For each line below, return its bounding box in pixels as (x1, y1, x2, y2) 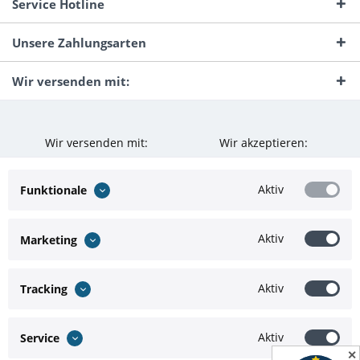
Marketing (20, 231, 77, 247)
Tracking (20, 280, 67, 297)
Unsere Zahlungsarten (12, 35, 146, 51)
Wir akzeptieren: (219, 135, 308, 151)
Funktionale (20, 182, 87, 198)
